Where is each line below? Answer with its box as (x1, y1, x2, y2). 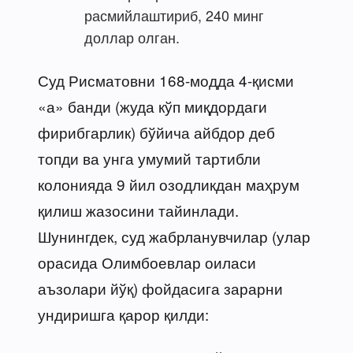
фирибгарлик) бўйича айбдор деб (38, 121, 275, 143)
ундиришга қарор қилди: (38, 303, 209, 325)
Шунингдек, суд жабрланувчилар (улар (38, 225, 310, 247)
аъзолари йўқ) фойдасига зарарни (38, 277, 283, 299)
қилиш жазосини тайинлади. (38, 199, 239, 221)
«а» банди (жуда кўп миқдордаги (38, 95, 267, 117)
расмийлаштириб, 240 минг (84, 4, 264, 25)
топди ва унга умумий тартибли (38, 147, 261, 169)
